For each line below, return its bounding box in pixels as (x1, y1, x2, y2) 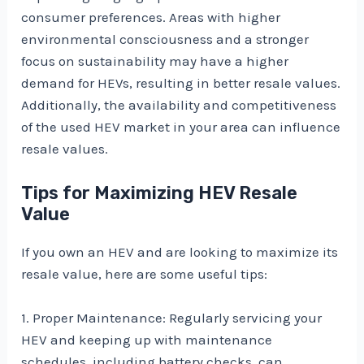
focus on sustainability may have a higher (21, 53, 289, 70)
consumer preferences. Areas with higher (21, 9, 281, 26)
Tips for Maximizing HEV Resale (21, 181, 298, 204)
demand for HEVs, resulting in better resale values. (21, 75, 341, 92)
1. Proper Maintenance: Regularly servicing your (21, 309, 323, 326)
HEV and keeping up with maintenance (21, 331, 273, 348)
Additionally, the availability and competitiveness (21, 97, 337, 114)
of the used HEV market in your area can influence (21, 119, 341, 136)
